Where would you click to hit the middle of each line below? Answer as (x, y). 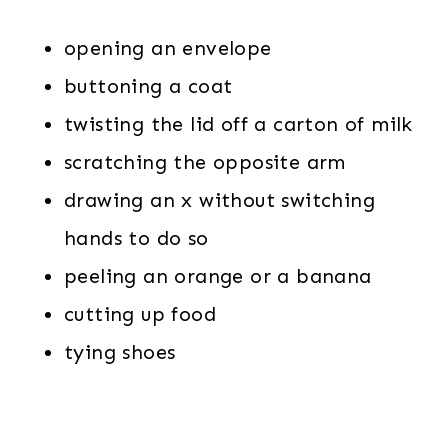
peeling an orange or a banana (218, 276)
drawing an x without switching (219, 200)
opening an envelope (168, 48)
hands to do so (136, 238)
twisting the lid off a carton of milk (238, 124)
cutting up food (140, 314)
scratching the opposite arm (205, 162)
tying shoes (120, 352)
